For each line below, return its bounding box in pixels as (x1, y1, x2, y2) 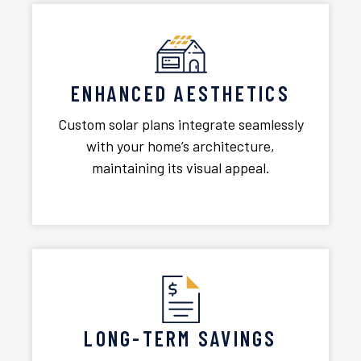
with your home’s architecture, (86, 137, 275, 156)
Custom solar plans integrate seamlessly (57, 115, 304, 134)
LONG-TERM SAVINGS (84, 326, 277, 351)
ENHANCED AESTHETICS (71, 81, 290, 106)
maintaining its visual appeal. (91, 159, 270, 177)
